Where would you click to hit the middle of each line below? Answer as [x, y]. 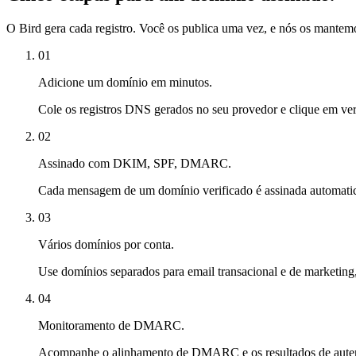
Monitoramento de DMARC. [111, 325]
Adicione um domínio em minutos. [125, 82]
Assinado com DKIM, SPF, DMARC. [135, 163]
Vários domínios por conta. [106, 244]
